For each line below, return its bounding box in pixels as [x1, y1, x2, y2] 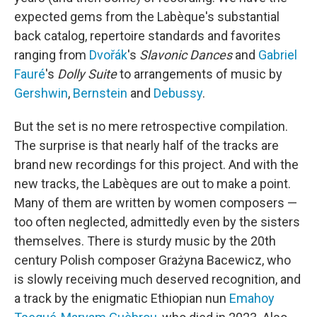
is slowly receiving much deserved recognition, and [14, 272, 301, 287]
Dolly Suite [57, 67, 117, 81]
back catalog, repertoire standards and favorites [14, 28, 281, 43]
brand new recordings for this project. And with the [14, 157, 299, 172]
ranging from [14, 47, 89, 62]
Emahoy [229, 291, 275, 306]
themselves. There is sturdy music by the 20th [14, 234, 276, 248]
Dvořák [89, 47, 127, 62]
